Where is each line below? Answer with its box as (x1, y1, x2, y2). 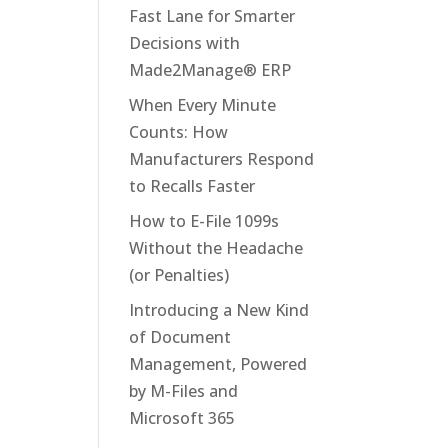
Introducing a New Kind (128, 299, 309, 321)
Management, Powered (128, 353, 307, 375)
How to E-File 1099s (128, 210, 279, 232)
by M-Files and (128, 380, 238, 402)
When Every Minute (128, 94, 276, 116)
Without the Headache (128, 237, 303, 259)
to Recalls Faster (128, 175, 255, 197)
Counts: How (128, 121, 228, 143)
